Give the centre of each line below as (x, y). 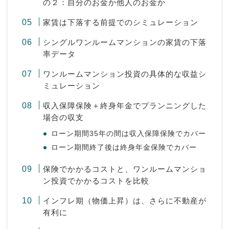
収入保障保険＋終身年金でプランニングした (125, 105)
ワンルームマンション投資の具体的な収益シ (125, 74)
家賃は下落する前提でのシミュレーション (121, 22)
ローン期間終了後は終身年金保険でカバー (124, 147)
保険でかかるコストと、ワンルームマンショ (125, 169)
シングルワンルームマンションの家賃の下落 (125, 42)
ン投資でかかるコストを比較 (96, 180)
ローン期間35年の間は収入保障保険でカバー (129, 133)
